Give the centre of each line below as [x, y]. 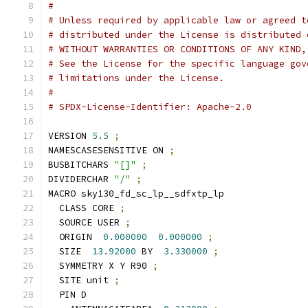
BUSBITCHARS [81, 165]
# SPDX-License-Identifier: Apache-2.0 [150, 107]
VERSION [70, 136]
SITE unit [81, 280]
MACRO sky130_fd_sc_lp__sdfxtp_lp [136, 194]
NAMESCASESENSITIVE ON [109, 150]
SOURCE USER [87, 222]
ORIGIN [76, 237]
